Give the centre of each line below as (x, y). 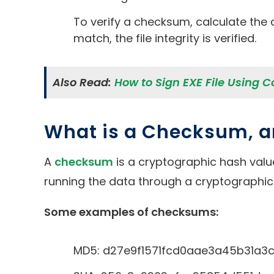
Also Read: (83, 82)
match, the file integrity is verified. (165, 38)
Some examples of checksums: (131, 212)
